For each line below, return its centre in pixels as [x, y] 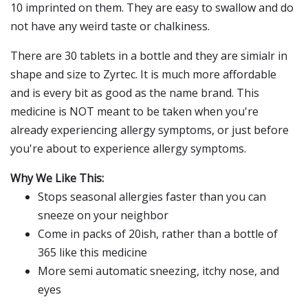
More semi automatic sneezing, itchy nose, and [158, 271]
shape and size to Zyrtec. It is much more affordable [143, 74]
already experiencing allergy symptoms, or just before [150, 130]
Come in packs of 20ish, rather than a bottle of [158, 234]
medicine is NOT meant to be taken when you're [134, 111]
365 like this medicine [92, 252]
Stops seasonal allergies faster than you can [152, 197]
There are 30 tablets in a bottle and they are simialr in [149, 56]
